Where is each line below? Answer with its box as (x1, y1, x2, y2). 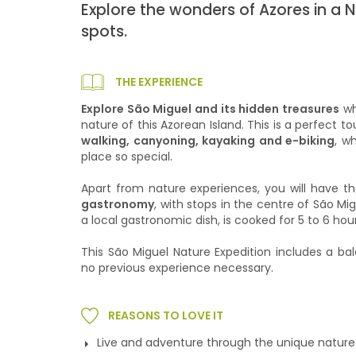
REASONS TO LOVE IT (108, 308, 223, 323)
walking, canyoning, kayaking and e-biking (81, 133, 335, 149)
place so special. (81, 149, 172, 164)
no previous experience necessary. (81, 260, 273, 276)
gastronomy (81, 196, 154, 212)
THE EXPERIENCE (115, 74, 203, 90)
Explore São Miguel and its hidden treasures (81, 101, 340, 117)
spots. (81, 21, 127, 42)
